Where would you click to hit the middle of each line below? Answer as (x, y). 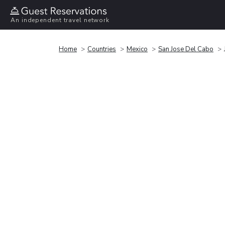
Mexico (137, 49)
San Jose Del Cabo (186, 49)
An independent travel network (60, 20)
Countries (102, 49)
